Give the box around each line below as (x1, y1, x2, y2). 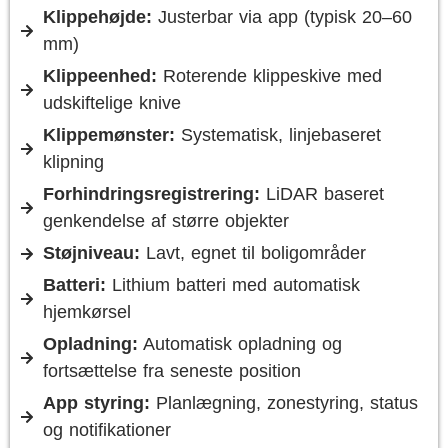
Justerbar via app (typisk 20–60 (151, 7, 412, 27)
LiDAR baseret (259, 184, 384, 204)
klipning (42, 152, 104, 172)
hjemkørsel (42, 302, 131, 322)
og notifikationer (42, 420, 171, 440)
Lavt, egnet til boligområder (139, 243, 366, 263)
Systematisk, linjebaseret (174, 125, 381, 145)
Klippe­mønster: (42, 125, 175, 145)
